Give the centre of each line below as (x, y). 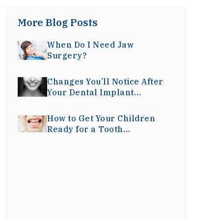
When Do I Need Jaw (90, 45)
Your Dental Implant (91, 92)
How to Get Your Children (101, 118)
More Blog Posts (58, 22)
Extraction (69, 140)
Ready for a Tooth (85, 129)
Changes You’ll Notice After (105, 82)
